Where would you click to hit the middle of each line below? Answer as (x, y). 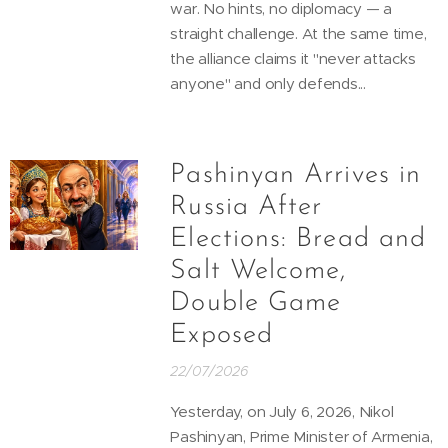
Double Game (256, 303)
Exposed (221, 335)
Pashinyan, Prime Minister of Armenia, (301, 436)
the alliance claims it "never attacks (293, 58)
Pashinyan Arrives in (295, 175)
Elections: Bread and (298, 239)
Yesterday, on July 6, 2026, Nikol (282, 411)
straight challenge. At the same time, (298, 33)
